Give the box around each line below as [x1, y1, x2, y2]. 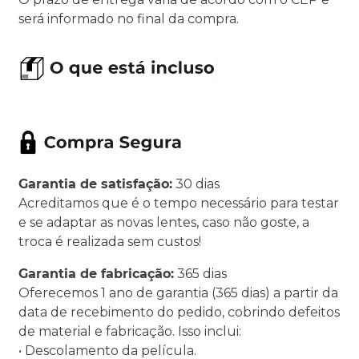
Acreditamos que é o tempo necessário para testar [18, 196, 339, 211]
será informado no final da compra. [18, 11, 239, 26]
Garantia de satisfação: [18, 176, 172, 192]
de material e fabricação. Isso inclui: [18, 324, 241, 339]
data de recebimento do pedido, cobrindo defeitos [18, 305, 340, 320]
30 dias [172, 176, 220, 192]
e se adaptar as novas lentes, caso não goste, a [18, 215, 309, 230]
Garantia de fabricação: [18, 266, 174, 281]
